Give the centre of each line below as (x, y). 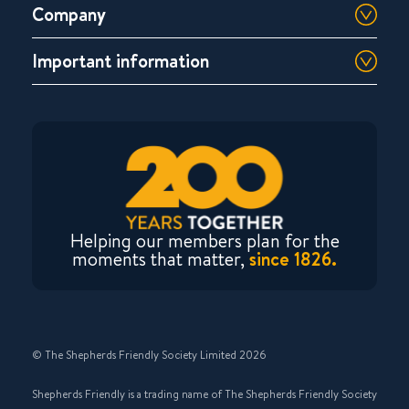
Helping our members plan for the (204, 241)
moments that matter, (161, 259)
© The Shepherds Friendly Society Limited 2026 (149, 355)
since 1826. (293, 259)
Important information (121, 61)
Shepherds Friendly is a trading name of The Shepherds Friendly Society (204, 394)
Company (69, 15)
